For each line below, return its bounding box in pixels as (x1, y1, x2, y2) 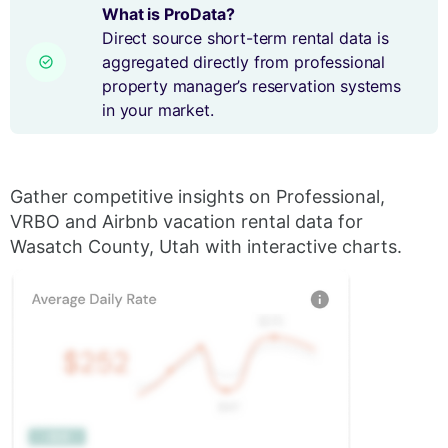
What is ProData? (102, 4, 235, 24)
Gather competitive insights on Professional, (10, 186, 385, 207)
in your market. (102, 100, 214, 120)
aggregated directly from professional (102, 52, 386, 72)
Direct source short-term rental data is (102, 28, 389, 48)
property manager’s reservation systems (102, 76, 401, 96)
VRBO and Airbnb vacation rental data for (10, 211, 363, 232)
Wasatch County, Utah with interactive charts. (10, 236, 402, 257)
